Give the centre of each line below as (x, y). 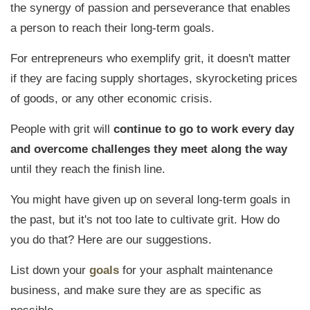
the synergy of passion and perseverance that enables (151, 8)
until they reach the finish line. (88, 170)
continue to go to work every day (204, 129)
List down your (50, 271)
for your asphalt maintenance (196, 271)
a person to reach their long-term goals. (112, 28)
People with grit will (62, 129)
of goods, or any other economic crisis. (111, 99)
